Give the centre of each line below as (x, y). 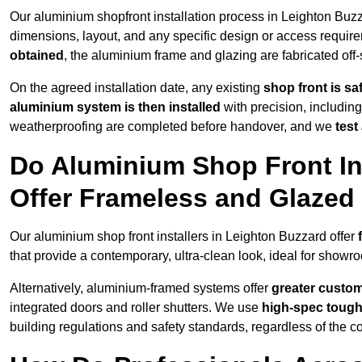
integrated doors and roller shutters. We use (136, 308)
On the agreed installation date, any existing (137, 88)
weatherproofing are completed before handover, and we (173, 127)
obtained (37, 56)
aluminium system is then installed (115, 107)
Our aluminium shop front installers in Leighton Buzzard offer (184, 237)
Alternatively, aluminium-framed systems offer (141, 288)
